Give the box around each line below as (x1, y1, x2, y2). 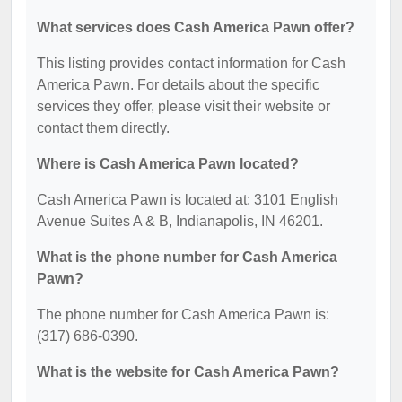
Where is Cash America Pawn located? (37, 156, 299, 172)
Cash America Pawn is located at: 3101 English (37, 192, 338, 208)
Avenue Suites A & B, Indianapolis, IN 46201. (37, 214, 323, 230)
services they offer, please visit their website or (37, 99, 330, 115)
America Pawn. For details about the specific (37, 77, 319, 93)
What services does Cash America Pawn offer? (37, 20, 354, 36)
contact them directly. (37, 120, 170, 136)
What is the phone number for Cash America (37, 249, 337, 266)
